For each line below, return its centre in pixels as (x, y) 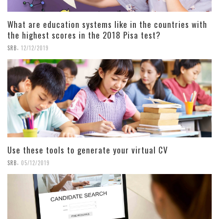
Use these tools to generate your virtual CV (88, 150)
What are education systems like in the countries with (107, 24)
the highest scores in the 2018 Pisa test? (84, 35)
